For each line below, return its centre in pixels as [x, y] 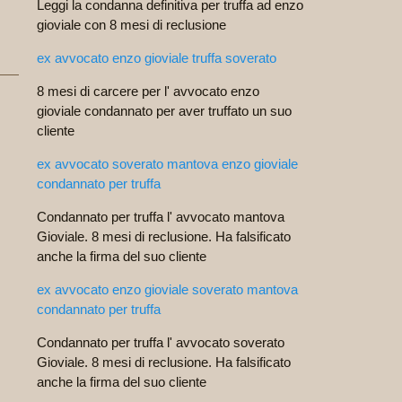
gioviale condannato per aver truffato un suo [164, 111]
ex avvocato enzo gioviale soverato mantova [167, 289]
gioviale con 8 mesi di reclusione [131, 25]
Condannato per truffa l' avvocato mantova [161, 217]
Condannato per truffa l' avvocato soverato [161, 342]
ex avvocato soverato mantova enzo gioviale [167, 164]
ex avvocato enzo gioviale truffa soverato [157, 58]
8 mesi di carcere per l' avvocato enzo [148, 91]
